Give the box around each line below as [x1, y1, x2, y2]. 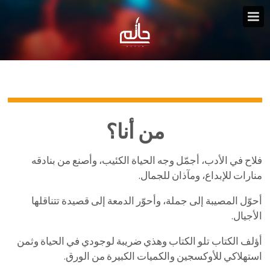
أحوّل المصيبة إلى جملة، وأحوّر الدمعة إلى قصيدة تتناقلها [31, 194, 262, 207]
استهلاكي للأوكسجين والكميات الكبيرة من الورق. [63, 250, 262, 263]
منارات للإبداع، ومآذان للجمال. [138, 169, 262, 182]
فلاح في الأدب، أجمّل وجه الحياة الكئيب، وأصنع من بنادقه [31, 154, 262, 167]
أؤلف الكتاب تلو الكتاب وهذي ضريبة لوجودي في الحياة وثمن [16, 234, 262, 248]
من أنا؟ [105, 118, 165, 143]
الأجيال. [231, 209, 262, 222]
